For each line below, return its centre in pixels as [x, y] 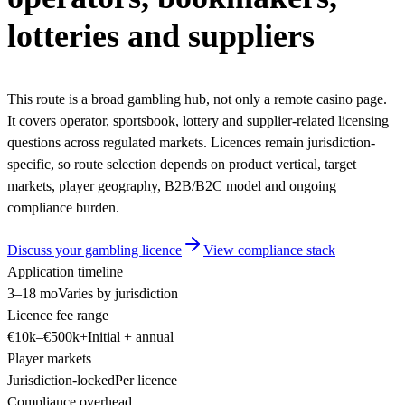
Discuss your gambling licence [94, 250]
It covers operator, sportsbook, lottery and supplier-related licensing [198, 121]
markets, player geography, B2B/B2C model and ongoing [172, 186]
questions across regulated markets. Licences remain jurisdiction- [191, 142]
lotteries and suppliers [161, 36]
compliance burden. [63, 207]
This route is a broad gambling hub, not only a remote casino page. [197, 99]
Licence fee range [58, 315]
